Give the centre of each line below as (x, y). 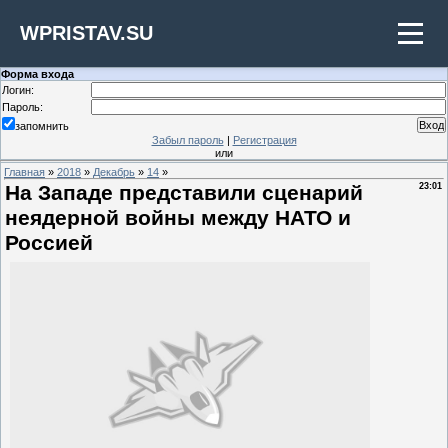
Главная (24, 172)
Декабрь (114, 172)
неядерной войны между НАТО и (178, 218)
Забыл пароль (187, 140)
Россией (49, 243)
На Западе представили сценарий (184, 193)
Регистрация (264, 140)
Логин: (18, 90)
